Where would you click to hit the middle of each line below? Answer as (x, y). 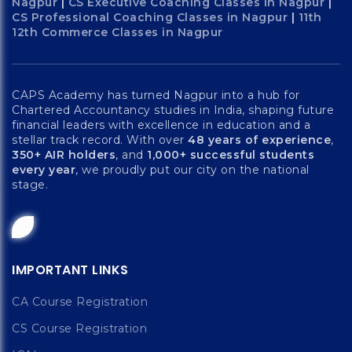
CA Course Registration (80, 302)
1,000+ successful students (231, 155)
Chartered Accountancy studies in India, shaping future (173, 110)
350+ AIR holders (64, 155)
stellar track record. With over (100, 140)
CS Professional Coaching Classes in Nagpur (150, 17)
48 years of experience (259, 140)
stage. (30, 185)
